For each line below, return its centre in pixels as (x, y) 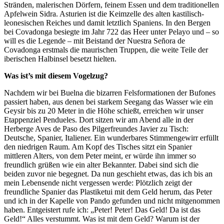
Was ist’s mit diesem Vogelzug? (56, 75)
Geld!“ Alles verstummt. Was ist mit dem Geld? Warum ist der (102, 218)
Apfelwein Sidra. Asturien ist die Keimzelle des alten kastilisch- (104, 13)
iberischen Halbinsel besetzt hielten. (60, 58)
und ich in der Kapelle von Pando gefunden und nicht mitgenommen (112, 200)
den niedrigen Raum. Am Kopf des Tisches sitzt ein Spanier (98, 146)
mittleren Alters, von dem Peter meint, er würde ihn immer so (100, 155)
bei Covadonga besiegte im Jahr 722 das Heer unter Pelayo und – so (111, 31)
